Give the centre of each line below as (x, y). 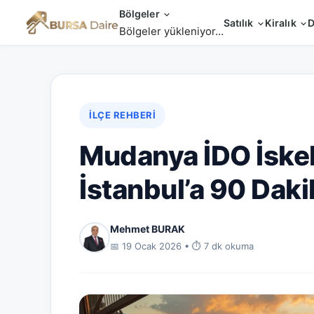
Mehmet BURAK (148, 229)
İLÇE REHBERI (122, 115)
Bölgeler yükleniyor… (171, 31)
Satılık (240, 22)
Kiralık (282, 22)
